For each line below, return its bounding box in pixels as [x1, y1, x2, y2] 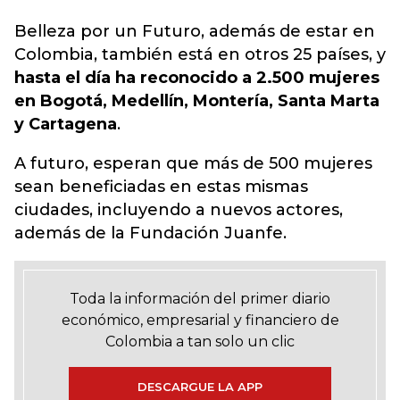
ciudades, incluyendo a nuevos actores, [14, 200, 343, 220]
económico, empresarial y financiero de [61, 312, 339, 329]
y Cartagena [14, 114, 117, 134]
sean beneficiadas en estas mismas [14, 177, 308, 196]
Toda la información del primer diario [70, 290, 330, 307]
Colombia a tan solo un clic [105, 333, 295, 350]
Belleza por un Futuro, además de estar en [14, 21, 375, 41]
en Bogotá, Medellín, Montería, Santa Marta [14, 91, 379, 111]
